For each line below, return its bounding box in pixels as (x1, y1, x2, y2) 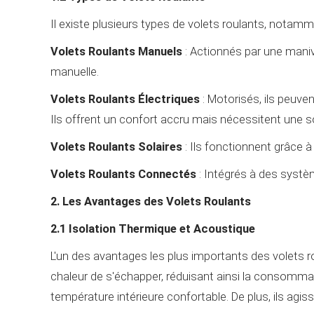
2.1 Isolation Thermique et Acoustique (50, 221, 255, 235)
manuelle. (50, 64, 99, 78)
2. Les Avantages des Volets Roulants (50, 194, 251, 208)
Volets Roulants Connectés (50, 167, 196, 181)
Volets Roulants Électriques (50, 92, 200, 106)
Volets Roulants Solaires (50, 139, 182, 153)
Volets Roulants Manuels (50, 44, 182, 58)
